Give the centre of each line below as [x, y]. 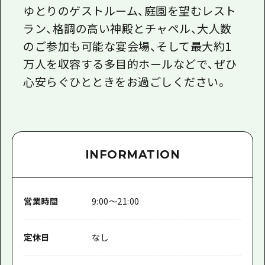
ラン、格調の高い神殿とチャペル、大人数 [127, 28]
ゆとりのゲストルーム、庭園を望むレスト [130, 10]
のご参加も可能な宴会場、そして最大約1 [127, 46]
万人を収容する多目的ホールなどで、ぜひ [130, 64]
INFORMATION [132, 154]
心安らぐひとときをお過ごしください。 [125, 81]
